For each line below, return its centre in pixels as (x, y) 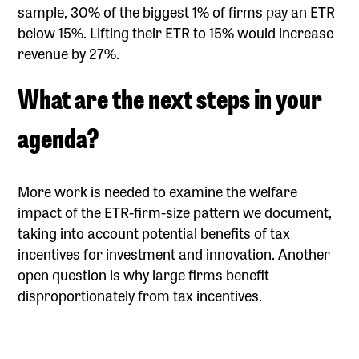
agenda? (59, 136)
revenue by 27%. (69, 52)
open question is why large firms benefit (144, 274)
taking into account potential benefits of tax (154, 232)
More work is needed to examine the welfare (158, 190)
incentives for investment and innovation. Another (174, 253)
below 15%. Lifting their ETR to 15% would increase (176, 32)
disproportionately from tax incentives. (140, 294)
